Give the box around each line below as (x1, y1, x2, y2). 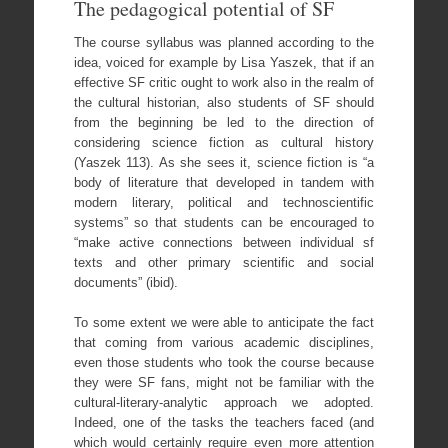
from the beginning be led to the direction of (73, 115, 375, 131)
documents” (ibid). (73, 275, 178, 291)
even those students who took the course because (73, 354, 375, 370)
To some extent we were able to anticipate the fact (73, 314, 375, 330)
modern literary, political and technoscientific (73, 195, 375, 211)
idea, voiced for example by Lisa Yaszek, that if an (73, 55, 375, 71)
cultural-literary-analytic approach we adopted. (73, 394, 375, 410)
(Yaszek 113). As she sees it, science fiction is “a (73, 155, 375, 171)
